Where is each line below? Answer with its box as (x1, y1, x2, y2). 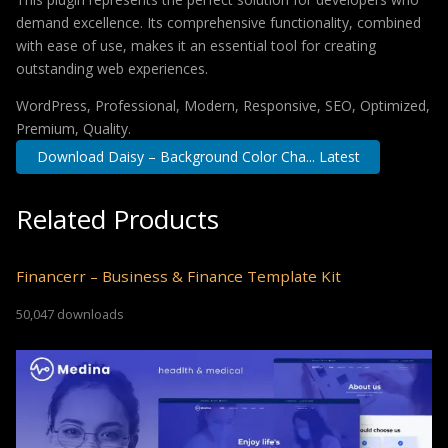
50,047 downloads (16, 304, 124, 323)
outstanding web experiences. (16, 58, 208, 78)
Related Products (16, 201, 219, 238)
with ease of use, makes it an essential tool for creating (16, 35, 376, 55)
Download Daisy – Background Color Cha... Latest (36, 146, 360, 166)
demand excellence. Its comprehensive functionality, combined (16, 12, 421, 32)
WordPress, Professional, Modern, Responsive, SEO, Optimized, (16, 95, 430, 115)
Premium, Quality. (16, 118, 131, 138)
